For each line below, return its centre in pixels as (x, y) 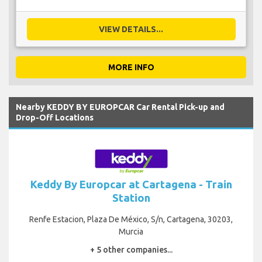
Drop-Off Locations (55, 117)
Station (131, 197)
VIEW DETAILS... (131, 29)
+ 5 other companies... (131, 249)
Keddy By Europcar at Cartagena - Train (131, 184)
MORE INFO (131, 67)
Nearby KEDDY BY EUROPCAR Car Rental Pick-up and (120, 107)
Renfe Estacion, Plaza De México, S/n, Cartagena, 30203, (131, 219)
